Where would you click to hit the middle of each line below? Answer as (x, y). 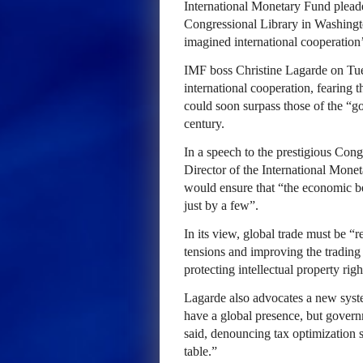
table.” (201, 351)
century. (204, 124)
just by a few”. (221, 205)
